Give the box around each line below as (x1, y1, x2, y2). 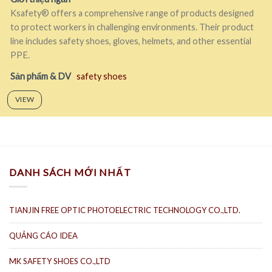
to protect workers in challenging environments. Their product (10, 22, 254, 32)
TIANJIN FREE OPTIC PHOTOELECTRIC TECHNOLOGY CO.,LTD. (9, 205, 240, 215)
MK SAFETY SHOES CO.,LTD (9, 256, 110, 266)
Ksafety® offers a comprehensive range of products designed (10, 8, 254, 18)
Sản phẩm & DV (10, 71, 71, 81)
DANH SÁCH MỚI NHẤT (9, 166, 131, 178)
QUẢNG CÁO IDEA (9, 230, 78, 240)
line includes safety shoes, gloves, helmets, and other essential (10, 36, 251, 46)
